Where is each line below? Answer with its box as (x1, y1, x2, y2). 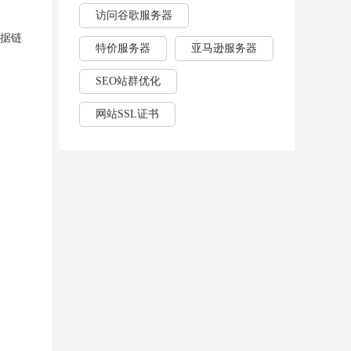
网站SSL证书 (96, 108, 159, 120)
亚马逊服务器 (191, 42, 257, 54)
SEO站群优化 (96, 75, 161, 87)
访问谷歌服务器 (96, 9, 172, 21)
